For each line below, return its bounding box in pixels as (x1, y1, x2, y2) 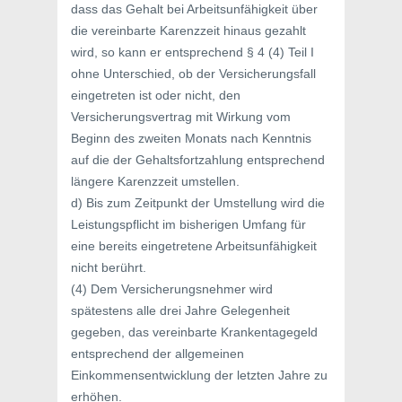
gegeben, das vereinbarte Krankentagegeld (71, 325, 318, 339)
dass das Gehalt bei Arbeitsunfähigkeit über (71, 2, 318, 16)
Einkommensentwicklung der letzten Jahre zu (71, 368, 328, 382)
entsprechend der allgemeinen (71, 346, 244, 361)
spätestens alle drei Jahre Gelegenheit (71, 303, 290, 318)
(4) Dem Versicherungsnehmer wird (71, 282, 273, 296)
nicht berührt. (71, 260, 146, 275)
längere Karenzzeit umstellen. (71, 174, 240, 188)
